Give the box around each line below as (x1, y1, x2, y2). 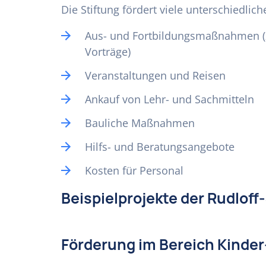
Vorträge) (85, 45, 131, 59)
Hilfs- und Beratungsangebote (85, 140, 235, 154)
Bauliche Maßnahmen (85, 116, 195, 130)
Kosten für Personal (85, 163, 183, 178)
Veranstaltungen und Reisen (85, 68, 226, 83)
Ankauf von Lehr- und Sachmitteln (85, 92, 254, 106)
